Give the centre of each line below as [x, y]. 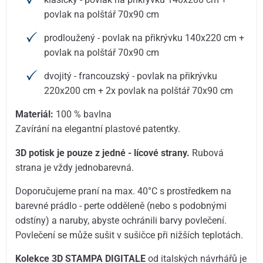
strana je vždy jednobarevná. [75, 167]
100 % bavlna [84, 114]
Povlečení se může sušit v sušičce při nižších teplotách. [129, 235]
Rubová [207, 153]
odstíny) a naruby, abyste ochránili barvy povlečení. [121, 220]
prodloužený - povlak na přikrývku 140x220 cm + [144, 38]
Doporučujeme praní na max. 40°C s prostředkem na [124, 191]
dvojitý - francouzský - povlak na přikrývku [131, 76]
